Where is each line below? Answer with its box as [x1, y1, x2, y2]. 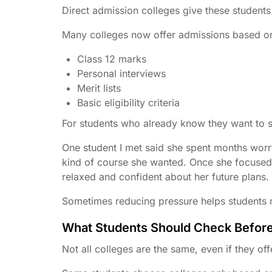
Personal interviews [77, 67, 166, 80]
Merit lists [77, 81, 121, 94]
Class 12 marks [77, 52, 146, 65]
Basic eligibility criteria [77, 96, 180, 109]
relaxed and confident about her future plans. [62, 170, 269, 183]
